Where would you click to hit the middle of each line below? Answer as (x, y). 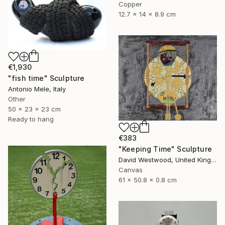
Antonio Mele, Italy (37, 89)
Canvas (131, 170)
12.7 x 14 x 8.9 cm (147, 14)
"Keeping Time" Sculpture (165, 149)
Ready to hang (31, 119)
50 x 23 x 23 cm (34, 109)
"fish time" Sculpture (46, 78)
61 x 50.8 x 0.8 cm (148, 180)
